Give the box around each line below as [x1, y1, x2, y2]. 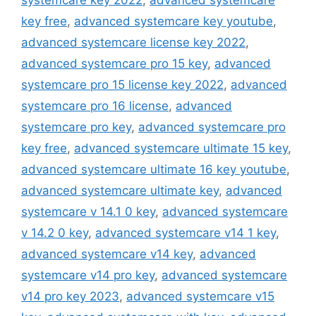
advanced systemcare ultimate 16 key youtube [21, 162, 286, 177]
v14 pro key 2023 [21, 289, 119, 304]
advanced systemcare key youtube [74, 14, 273, 29]
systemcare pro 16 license [21, 99, 169, 114]
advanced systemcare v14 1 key [95, 226, 276, 241]
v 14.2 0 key [21, 226, 88, 241]
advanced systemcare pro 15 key [21, 56, 207, 71]
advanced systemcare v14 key [21, 247, 193, 262]
